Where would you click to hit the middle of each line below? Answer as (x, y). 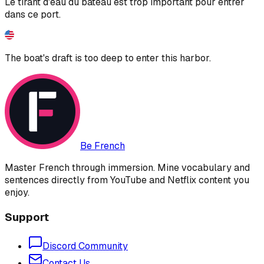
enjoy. (17, 192)
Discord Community (85, 246)
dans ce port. (33, 14)
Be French (103, 146)
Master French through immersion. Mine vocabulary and (127, 167)
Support (27, 217)
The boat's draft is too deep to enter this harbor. (108, 58)
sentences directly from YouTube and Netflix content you (127, 180)
